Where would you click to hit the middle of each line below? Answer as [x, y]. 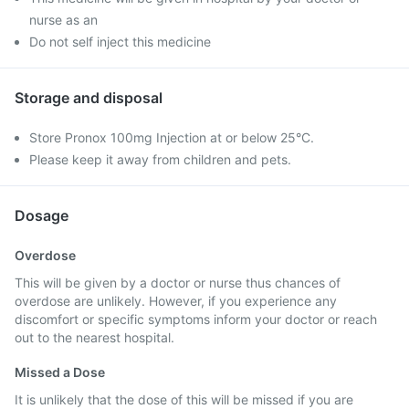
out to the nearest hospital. [94, 337]
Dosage [42, 215]
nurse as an [63, 20]
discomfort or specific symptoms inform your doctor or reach [196, 319]
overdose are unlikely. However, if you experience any [176, 301]
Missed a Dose [60, 372]
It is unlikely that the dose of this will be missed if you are [184, 399]
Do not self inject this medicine [120, 42]
